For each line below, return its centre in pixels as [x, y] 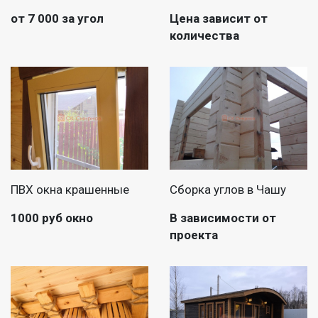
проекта [194, 235]
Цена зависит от [219, 18]
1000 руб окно [52, 218]
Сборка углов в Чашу [228, 190]
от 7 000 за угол [57, 18]
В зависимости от [223, 218]
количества [204, 35]
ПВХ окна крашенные [70, 190]
